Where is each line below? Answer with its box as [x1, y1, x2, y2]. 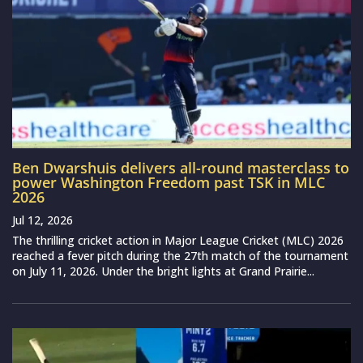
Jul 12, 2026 [12, 211, 73, 228]
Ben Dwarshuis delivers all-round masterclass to [12, 157, 349, 177]
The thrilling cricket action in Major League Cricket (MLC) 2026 [12, 232, 344, 248]
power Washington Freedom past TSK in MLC [12, 172, 325, 192]
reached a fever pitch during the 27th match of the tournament [12, 247, 348, 263]
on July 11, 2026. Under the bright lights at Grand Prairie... [12, 263, 314, 279]
